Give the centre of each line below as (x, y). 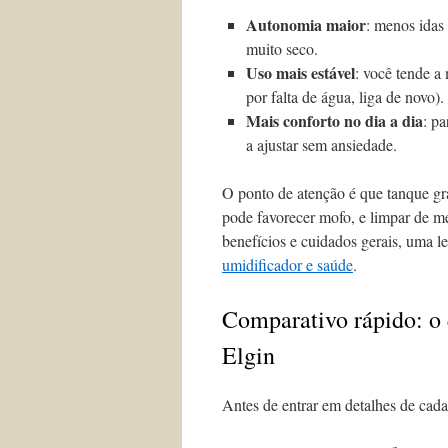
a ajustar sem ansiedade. (321, 144)
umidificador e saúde (287, 264)
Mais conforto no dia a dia (334, 120)
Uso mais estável (300, 72)
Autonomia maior (306, 24)
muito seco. (282, 48)
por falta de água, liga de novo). (345, 96)
